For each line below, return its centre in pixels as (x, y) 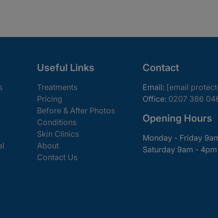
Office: (155, 99)
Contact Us (57, 157)
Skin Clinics (58, 134)
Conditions (57, 122)
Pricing (50, 99)
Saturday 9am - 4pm (180, 149)
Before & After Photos (76, 110)
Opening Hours (177, 118)
